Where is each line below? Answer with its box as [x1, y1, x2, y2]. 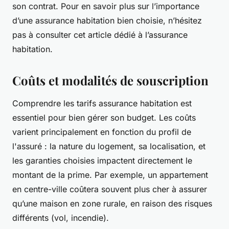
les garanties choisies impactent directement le [12, 155, 192, 166]
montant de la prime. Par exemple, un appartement [12, 170, 208, 180]
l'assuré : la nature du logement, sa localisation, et [12, 141, 205, 152]
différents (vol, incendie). [12, 213, 109, 223]
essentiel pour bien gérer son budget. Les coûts [12, 112, 196, 123]
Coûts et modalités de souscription [12, 72, 209, 89]
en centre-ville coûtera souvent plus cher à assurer [12, 184, 207, 195]
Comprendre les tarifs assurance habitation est [12, 98, 192, 109]
